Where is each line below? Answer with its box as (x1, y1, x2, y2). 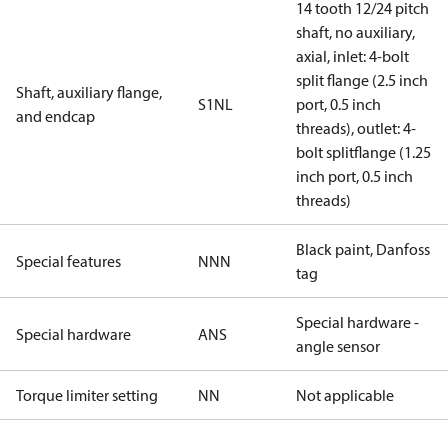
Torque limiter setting (16, 385, 158, 405)
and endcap (16, 106, 95, 126)
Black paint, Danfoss (296, 239, 430, 259)
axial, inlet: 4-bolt (296, 46, 409, 66)
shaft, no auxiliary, (296, 22, 415, 42)
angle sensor (296, 336, 380, 356)
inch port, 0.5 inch (296, 166, 413, 186)
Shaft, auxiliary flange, (16, 82, 162, 102)
